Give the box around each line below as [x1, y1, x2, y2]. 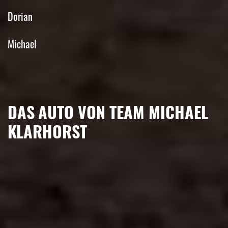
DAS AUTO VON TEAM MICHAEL [8, 100, 208, 124]
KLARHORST [8, 119, 87, 144]
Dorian [8, 9, 33, 24]
